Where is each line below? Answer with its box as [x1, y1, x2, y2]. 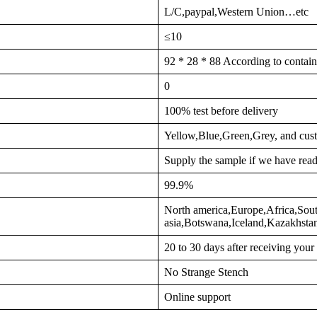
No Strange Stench [164, 266, 248, 278]
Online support [164, 291, 231, 303]
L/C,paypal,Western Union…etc [164, 6, 309, 18]
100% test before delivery [164, 105, 278, 117]
